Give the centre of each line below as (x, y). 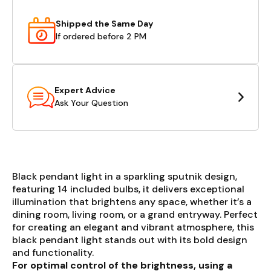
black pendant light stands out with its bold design (130, 240)
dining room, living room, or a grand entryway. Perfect (135, 214)
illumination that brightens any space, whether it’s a (132, 201)
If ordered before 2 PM (101, 37)
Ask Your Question (91, 103)
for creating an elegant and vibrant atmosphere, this (133, 227)
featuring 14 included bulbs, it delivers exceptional (128, 189)
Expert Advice (85, 90)
